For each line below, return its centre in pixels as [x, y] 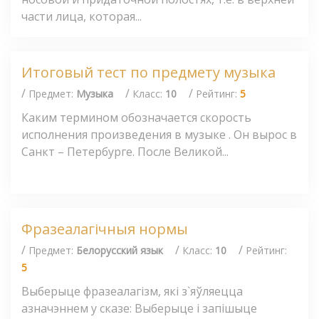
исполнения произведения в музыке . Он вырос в [159, 134]
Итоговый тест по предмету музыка [148, 73]
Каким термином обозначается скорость [136, 117]
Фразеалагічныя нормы [105, 229]
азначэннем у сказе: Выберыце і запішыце [139, 308]
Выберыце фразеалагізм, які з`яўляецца [132, 291]
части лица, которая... [82, 16]
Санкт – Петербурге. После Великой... [125, 151]
